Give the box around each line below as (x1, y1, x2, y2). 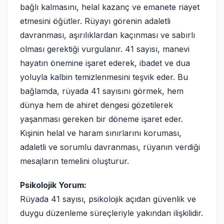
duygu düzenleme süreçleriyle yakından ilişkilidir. (20, 208, 203, 218)
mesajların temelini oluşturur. (20, 156, 129, 166)
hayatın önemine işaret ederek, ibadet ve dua (20, 58, 190, 68)
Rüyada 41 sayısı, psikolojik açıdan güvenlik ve (20, 194, 196, 204)
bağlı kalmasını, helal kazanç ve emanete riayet (20, 2, 199, 12)
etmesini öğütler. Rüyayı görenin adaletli (20, 16, 170, 26)
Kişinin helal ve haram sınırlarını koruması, (20, 128, 181, 138)
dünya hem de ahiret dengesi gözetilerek (20, 100, 173, 110)
